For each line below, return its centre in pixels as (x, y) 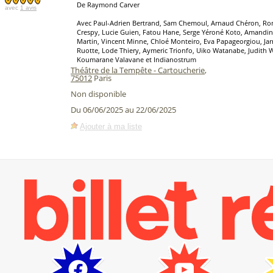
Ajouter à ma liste (111, 126)
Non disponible (98, 94)
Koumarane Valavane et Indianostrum (136, 59)
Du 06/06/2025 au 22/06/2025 (123, 110)
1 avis (28, 8)
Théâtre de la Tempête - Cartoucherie (138, 70)
